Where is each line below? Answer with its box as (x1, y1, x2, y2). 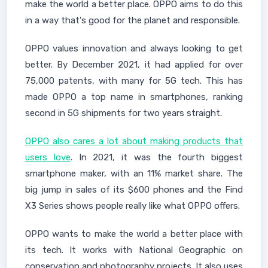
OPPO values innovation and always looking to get (25, 42, 243, 54)
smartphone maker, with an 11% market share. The (25, 167, 243, 179)
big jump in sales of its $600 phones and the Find (25, 184, 243, 195)
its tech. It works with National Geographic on (25, 244, 243, 255)
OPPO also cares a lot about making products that (25, 135, 243, 147)
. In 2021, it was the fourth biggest (70, 151, 243, 163)
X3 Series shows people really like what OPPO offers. (25, 200, 240, 211)
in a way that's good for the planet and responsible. (25, 14, 240, 26)
